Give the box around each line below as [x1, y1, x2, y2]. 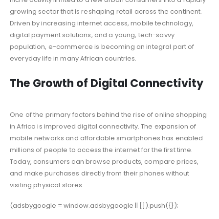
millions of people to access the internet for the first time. [10, 145, 193, 154]
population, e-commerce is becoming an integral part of [10, 42, 195, 52]
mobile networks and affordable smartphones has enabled [10, 133, 203, 143]
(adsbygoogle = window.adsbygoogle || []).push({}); [10, 201, 178, 211]
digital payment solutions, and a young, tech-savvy [10, 30, 175, 40]
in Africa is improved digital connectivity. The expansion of [10, 121, 197, 131]
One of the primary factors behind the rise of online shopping [10, 109, 207, 119]
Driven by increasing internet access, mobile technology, [10, 19, 194, 28]
